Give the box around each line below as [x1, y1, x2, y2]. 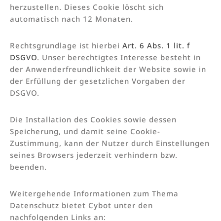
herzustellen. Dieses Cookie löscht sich [10, 1, 164, 12]
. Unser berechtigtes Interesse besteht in [37, 52, 201, 62]
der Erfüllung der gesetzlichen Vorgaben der [10, 75, 185, 86]
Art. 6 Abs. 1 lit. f [122, 40, 190, 50]
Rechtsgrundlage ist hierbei [10, 40, 122, 50]
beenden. [10, 161, 47, 172]
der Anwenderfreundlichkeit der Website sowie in [10, 64, 206, 74]
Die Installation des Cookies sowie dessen [10, 114, 177, 124]
